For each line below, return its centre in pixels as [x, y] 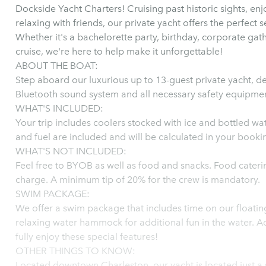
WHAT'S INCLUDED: [59, 108]
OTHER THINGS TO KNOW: [75, 251]
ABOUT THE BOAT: [57, 66]
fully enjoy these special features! [87, 237]
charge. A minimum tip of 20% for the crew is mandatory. [138, 180]
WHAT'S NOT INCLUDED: [71, 151]
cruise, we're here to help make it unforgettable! [119, 51]
